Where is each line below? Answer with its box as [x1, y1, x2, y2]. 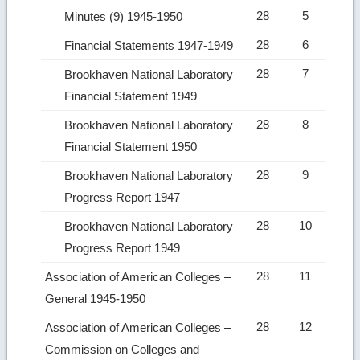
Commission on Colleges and [45, 342, 200, 356]
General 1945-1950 [45, 291, 149, 305]
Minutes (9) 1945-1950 [64, 9, 186, 23]
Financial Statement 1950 [64, 139, 201, 153]
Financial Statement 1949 [64, 88, 201, 103]
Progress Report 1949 [64, 240, 184, 255]
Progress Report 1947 [64, 190, 184, 204]
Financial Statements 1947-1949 [64, 38, 237, 52]
